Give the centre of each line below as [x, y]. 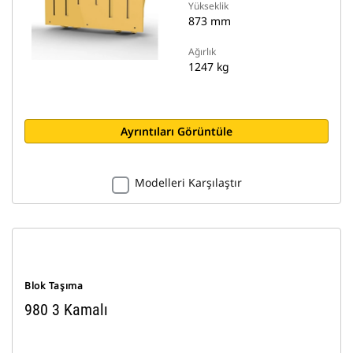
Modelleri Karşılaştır [188, 182]
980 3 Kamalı [66, 310]
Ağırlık [202, 52]
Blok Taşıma [54, 286]
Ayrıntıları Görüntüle [176, 131]
